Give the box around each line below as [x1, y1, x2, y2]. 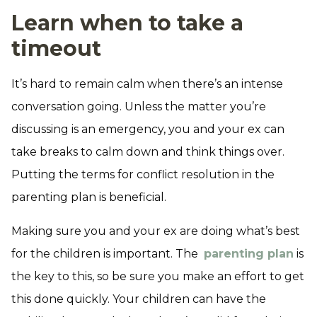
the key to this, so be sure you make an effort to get [11, 270, 304, 283]
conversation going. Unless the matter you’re [11, 100, 266, 113]
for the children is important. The [11, 247, 204, 260]
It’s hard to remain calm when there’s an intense [11, 77, 283, 91]
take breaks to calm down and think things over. [11, 145, 284, 158]
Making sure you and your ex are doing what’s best [11, 224, 300, 238]
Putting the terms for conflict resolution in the [11, 168, 275, 181]
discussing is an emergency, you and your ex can [11, 122, 284, 136]
